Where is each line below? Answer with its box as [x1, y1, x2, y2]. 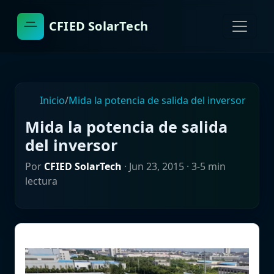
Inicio [37, 94, 65, 107]
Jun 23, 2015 [129, 160, 184, 173]
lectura [25, 174, 57, 188]
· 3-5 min [184, 160, 226, 173]
